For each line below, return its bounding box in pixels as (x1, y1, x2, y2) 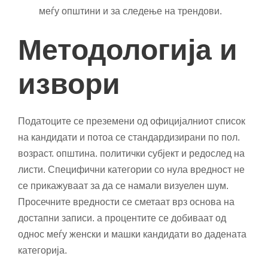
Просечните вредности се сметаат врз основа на (18, 196, 234, 207)
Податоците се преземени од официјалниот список (18, 115, 245, 126)
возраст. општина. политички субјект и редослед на (18, 148, 245, 159)
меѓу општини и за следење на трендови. (39, 5, 222, 16)
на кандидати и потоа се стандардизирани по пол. (18, 132, 240, 142)
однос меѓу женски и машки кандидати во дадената (18, 229, 246, 239)
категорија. (18, 245, 67, 255)
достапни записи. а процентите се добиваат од (18, 212, 226, 223)
